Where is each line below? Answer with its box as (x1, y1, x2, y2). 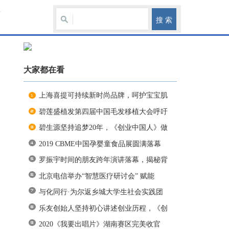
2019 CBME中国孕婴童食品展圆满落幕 (39, 140, 161, 148)
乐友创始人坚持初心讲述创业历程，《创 (39, 204, 168, 212)
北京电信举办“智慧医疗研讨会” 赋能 (39, 172, 154, 180)
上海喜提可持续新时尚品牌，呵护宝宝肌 (39, 91, 168, 100)
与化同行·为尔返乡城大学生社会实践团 (39, 188, 163, 196)
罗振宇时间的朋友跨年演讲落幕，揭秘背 (39, 156, 168, 164)
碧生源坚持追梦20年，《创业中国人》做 (39, 124, 168, 132)
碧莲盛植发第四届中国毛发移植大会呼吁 (39, 107, 168, 116)
